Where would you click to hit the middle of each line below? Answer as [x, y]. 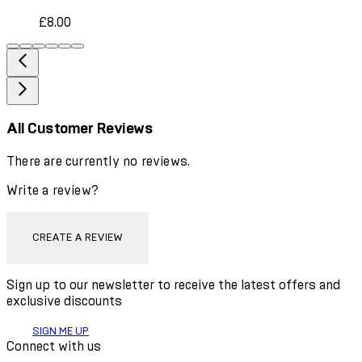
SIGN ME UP [61, 332]
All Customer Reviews [80, 129]
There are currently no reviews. [99, 162]
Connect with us [54, 347]
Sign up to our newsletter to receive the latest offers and [173, 286]
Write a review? [53, 191]
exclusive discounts [64, 302]
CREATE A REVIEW [78, 238]
